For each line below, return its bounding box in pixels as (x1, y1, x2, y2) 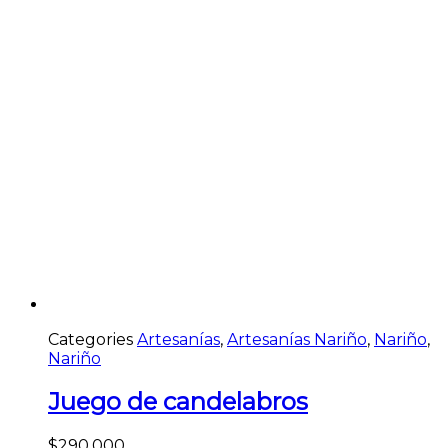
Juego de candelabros (48, 387, 308, 417)
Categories (48, 329, 133, 349)
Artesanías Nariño (227, 329, 367, 349)
